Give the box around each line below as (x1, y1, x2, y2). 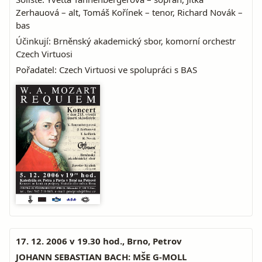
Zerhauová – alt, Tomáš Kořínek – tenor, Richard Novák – (16, 6, 243, 18)
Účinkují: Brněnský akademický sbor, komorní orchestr (16, 35, 236, 47)
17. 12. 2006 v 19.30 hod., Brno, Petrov (16, 235, 182, 247)
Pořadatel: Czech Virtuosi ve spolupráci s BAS (16, 64, 197, 75)
